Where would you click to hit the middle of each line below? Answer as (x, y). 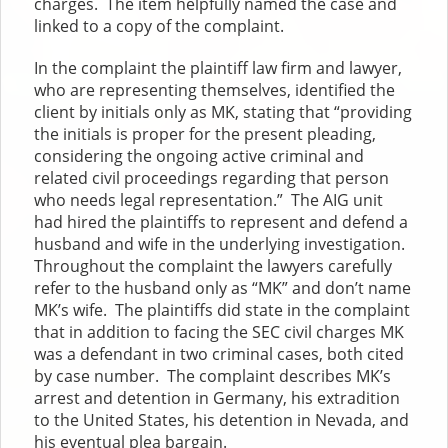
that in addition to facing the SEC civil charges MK (219, 332)
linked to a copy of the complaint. (159, 26)
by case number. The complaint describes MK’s (213, 376)
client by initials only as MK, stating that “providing (223, 112)
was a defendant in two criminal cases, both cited (219, 354)
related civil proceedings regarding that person (212, 178)
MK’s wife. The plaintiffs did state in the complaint (222, 310)
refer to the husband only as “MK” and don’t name (223, 288)
